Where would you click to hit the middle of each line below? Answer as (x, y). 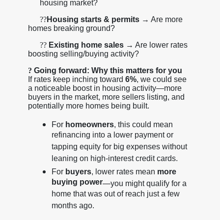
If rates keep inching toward (76, 79)
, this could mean (143, 124)
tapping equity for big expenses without (119, 148)
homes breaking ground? (71, 28)
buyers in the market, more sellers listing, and (106, 97)
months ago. (73, 206)
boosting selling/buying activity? (83, 54)
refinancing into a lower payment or (112, 136)
